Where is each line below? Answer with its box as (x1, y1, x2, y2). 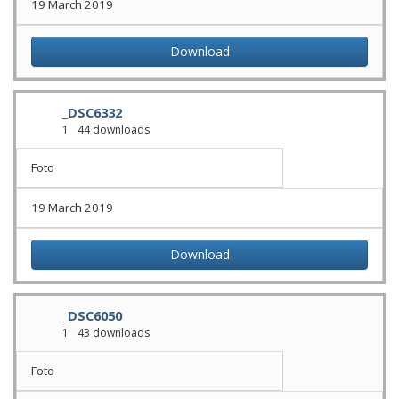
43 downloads (75, 325, 150, 340)
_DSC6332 (62, 103, 122, 121)
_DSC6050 (62, 306, 122, 324)
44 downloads (75, 122, 150, 137)
